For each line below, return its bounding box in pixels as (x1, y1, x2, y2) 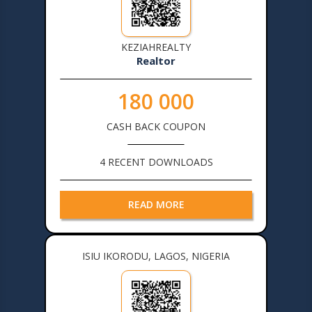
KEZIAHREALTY (121, 40, 191, 54)
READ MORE (127, 197, 185, 211)
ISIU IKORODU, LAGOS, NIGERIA (82, 249, 230, 263)
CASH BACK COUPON (107, 119, 205, 133)
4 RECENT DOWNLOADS (99, 155, 213, 169)
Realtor (136, 53, 175, 68)
